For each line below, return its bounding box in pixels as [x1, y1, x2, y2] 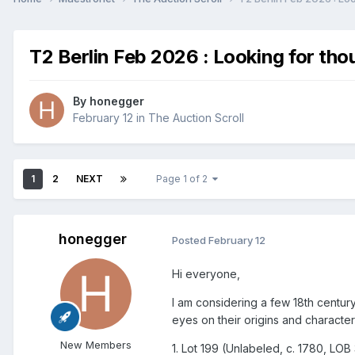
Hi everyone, [172, 267, 240, 281]
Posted [172, 233, 208, 246]
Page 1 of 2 [156, 173, 212, 185]
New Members [60, 338, 132, 352]
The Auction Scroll [148, 111, 244, 125]
